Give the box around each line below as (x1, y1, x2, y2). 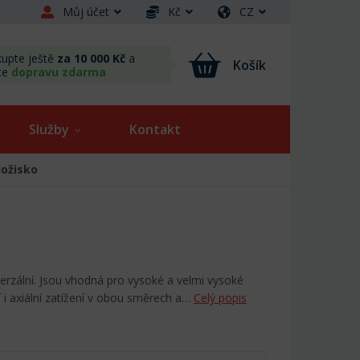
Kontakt (129, 121, 181, 139)
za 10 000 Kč (57, 50, 125, 66)
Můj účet (63, 4, 109, 20)
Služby (29, 121, 69, 139)
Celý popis (194, 290, 247, 306)
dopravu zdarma (11, 63, 106, 80)
